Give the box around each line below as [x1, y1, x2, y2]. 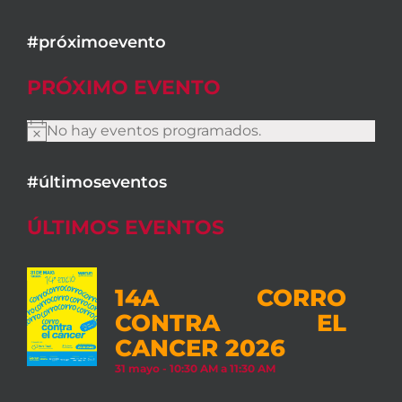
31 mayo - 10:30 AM [114, 361, 218, 375]
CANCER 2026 [114, 333, 285, 363]
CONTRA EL [114, 308, 347, 337]
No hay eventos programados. [46, 122, 261, 140]
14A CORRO [114, 283, 347, 312]
